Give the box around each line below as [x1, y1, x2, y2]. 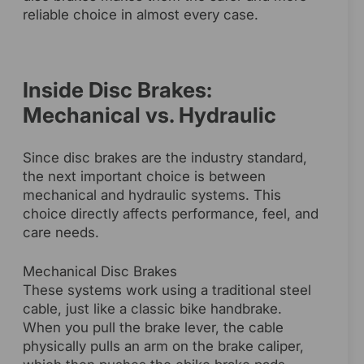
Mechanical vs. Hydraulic [23, 102, 276, 128]
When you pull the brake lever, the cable [23, 319, 284, 336]
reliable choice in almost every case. [23, 6, 258, 24]
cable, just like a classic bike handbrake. [23, 301, 282, 318]
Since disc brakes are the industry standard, [23, 149, 307, 167]
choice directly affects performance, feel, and [23, 206, 318, 223]
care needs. [23, 224, 99, 241]
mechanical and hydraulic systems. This [23, 187, 281, 204]
